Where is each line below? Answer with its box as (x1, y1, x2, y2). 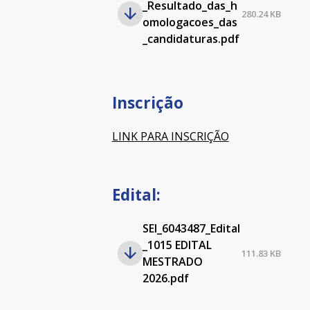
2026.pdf (142, 271, 189, 286)
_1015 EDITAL (142, 237, 212, 253)
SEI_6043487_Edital (142, 221, 240, 236)
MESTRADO (142, 254, 203, 269)
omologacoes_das (142, 15, 237, 30)
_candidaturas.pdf (142, 31, 239, 46)
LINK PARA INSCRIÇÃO (111, 129, 229, 144)
